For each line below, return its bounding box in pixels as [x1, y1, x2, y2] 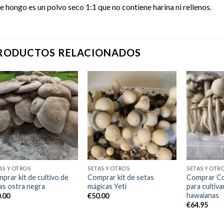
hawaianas [186, 190, 219, 199]
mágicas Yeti [87, 181, 127, 190]
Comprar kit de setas [87, 172, 154, 181]
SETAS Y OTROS [87, 165, 130, 172]
